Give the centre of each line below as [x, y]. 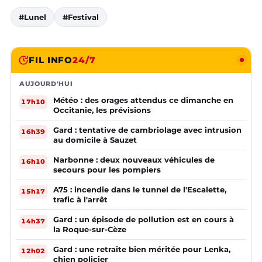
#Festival [81, 17]
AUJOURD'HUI [46, 83]
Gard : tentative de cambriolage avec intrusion [147, 130]
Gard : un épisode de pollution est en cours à [144, 219]
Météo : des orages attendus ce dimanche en [143, 100]
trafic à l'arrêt [80, 199]
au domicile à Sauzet [95, 139]
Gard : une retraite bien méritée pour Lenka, [142, 249]
